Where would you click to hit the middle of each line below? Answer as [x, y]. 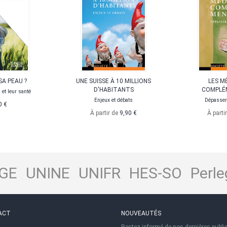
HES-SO [155, 173]
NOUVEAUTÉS [141, 214]
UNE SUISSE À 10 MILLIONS [113, 81]
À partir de [105, 113]
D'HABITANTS [113, 90]
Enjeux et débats [113, 100]
